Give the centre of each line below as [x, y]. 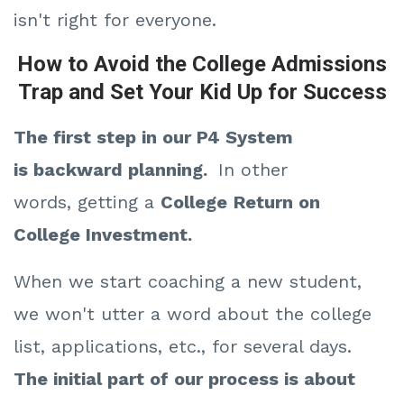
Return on [277, 202]
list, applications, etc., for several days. [186, 347]
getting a [119, 202]
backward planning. [126, 170]
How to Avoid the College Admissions [202, 64]
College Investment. [103, 235]
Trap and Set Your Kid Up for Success [202, 92]
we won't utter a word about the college [193, 314]
